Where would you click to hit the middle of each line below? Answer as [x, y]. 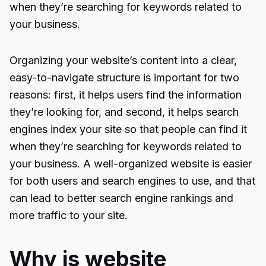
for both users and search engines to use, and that [132, 181]
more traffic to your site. [69, 215]
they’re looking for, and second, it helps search [124, 112]
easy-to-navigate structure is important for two [124, 77]
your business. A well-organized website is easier [131, 164]
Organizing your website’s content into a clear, [123, 60]
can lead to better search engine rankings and [121, 198]
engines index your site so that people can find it [128, 129]
